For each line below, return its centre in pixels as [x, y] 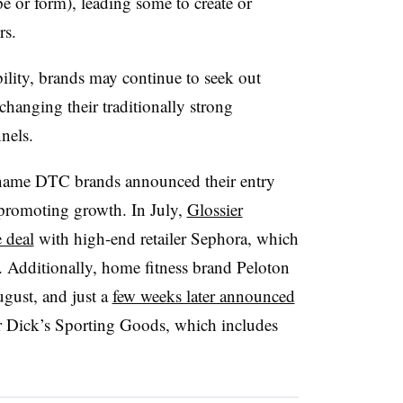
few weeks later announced [203, 295]
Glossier [215, 209]
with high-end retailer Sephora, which [166, 237]
